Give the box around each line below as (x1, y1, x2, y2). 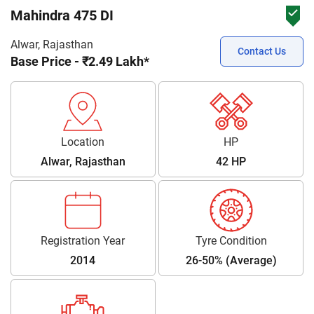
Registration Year (41, 234, 125, 248)
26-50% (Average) (185, 254, 277, 268)
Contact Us (237, 46, 286, 57)
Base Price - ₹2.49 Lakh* (11, 54, 149, 69)
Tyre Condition (195, 234, 267, 248)
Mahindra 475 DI (11, 7, 114, 24)
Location (61, 135, 105, 149)
